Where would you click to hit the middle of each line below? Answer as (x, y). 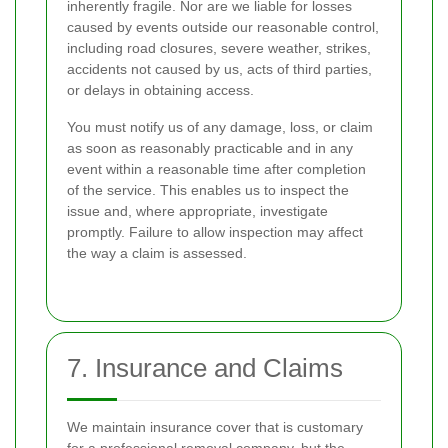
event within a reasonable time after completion (216, 169)
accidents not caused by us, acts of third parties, (219, 69)
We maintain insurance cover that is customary (215, 427)
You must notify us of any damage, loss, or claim (220, 127)
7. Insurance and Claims (205, 368)
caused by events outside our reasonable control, (223, 27)
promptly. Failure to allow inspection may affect (215, 232)
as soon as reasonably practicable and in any (210, 148)
